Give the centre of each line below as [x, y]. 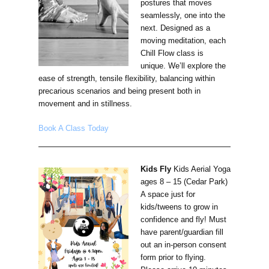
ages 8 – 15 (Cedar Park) [184, 182]
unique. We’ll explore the [183, 66]
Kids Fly [157, 169]
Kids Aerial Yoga [202, 169]
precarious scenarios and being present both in [119, 91]
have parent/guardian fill [182, 232]
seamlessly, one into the [183, 16]
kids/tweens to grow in [179, 207]
